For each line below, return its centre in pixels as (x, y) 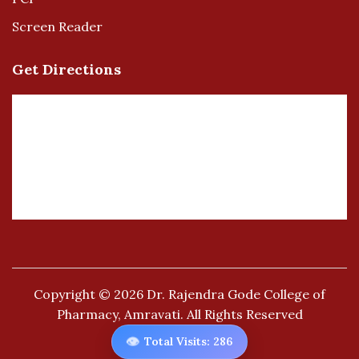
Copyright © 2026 (90, 294)
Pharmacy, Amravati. (120, 314)
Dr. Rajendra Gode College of (236, 294)
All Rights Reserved (243, 314)
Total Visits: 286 (188, 341)
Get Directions (67, 69)
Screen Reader (57, 26)
